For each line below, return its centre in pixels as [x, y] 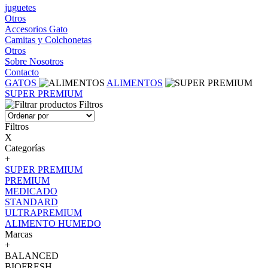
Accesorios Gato [36, 29]
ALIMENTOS [135, 83]
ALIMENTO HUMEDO [53, 223]
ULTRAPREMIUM [43, 213]
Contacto [22, 72]
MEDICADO [31, 191]
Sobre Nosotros [34, 61]
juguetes [20, 7]
